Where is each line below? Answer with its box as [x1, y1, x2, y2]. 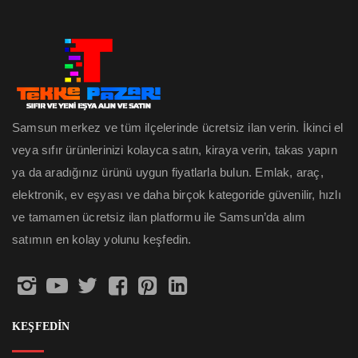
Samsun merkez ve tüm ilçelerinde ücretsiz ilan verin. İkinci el [12, 121, 344, 135]
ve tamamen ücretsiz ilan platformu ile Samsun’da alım [12, 210, 306, 225]
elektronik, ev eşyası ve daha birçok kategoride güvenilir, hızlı [12, 188, 341, 202]
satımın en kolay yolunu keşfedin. [12, 233, 192, 247]
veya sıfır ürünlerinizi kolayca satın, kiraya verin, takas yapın [12, 143, 337, 157]
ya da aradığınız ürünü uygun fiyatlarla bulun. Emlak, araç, [12, 165, 324, 180]
